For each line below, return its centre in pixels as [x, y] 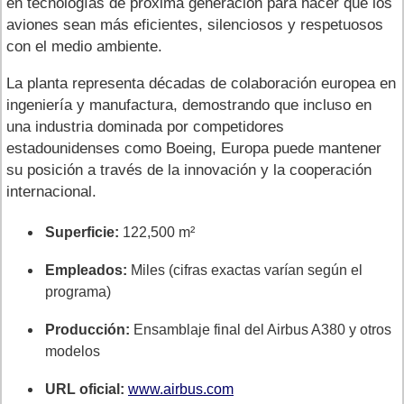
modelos [73, 351]
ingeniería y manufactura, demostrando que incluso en [189, 105]
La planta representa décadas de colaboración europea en [201, 83]
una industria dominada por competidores [145, 126]
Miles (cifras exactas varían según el [245, 270]
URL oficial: [85, 389]
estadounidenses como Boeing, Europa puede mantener [194, 148]
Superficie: [82, 232]
